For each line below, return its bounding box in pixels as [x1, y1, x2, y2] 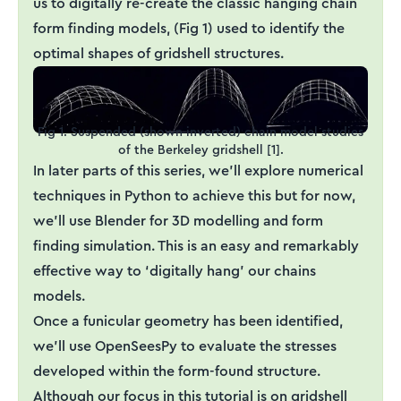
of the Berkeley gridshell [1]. [117, 140, 284, 158]
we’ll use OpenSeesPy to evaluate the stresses [33, 335, 337, 356]
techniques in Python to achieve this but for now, [33, 184, 355, 206]
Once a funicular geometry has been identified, [33, 310, 343, 331]
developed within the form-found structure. [33, 360, 320, 381]
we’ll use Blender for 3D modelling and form [33, 209, 323, 231]
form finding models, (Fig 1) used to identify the [33, 17, 345, 38]
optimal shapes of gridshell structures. [33, 42, 284, 64]
